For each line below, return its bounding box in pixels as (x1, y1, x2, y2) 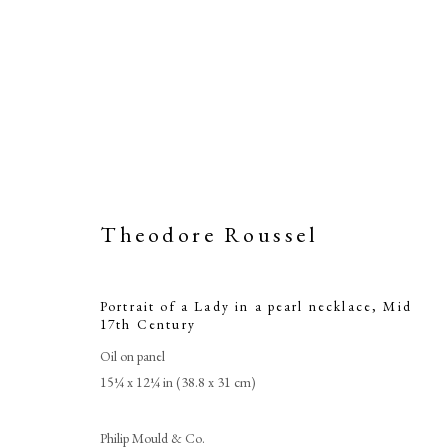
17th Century (100, 315, 196, 333)
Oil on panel (100, 347, 165, 365)
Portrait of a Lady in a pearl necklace (100, 297, 373, 315)
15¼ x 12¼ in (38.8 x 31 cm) (100, 373, 256, 391)
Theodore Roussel (100, 220, 319, 249)
